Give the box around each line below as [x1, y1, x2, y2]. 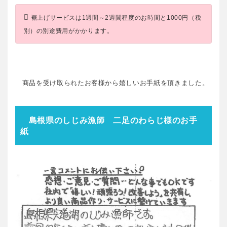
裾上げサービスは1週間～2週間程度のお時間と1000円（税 [30, 14, 202, 22]
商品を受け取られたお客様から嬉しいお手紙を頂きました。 [15, 79, 209, 87]
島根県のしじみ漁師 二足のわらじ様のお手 [20, 115, 198, 125]
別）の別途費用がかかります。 [23, 27, 113, 35]
